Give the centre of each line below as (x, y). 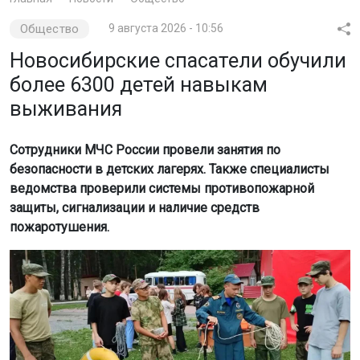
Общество (49, 29)
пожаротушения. (59, 227)
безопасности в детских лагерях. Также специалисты (170, 169)
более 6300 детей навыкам (139, 84)
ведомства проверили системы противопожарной (162, 188)
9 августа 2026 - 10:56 (166, 28)
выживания (66, 108)
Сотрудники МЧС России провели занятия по (145, 149)
